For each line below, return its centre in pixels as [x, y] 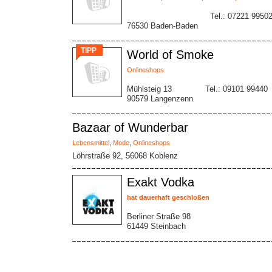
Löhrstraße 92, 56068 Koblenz [125, 156]
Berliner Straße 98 [159, 216]
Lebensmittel [91, 143]
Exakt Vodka [161, 182]
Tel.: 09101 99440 [236, 89]
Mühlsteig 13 [149, 89]
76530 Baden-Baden [162, 26]
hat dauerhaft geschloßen [168, 197]
